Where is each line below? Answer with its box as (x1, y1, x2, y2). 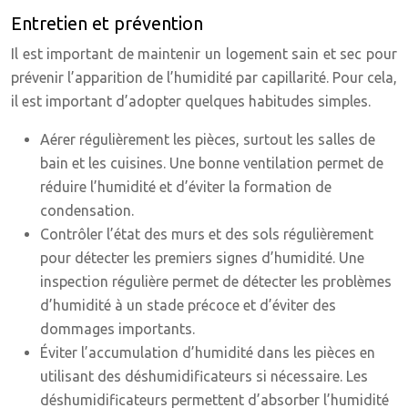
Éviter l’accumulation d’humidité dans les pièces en (40, 344, 375, 361)
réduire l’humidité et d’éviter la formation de (40, 178, 331, 195)
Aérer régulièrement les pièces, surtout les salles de (40, 131, 375, 148)
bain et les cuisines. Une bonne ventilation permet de (40, 155, 383, 171)
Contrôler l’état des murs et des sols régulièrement (40, 226, 373, 242)
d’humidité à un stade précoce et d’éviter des (40, 297, 336, 313)
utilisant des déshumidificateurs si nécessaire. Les (40, 368, 368, 384)
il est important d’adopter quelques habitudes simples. (11, 93, 371, 109)
